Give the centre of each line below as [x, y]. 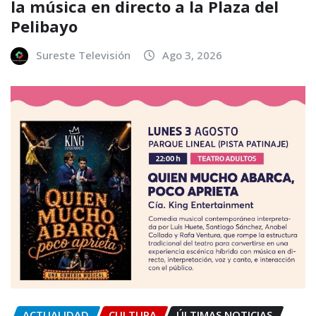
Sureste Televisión [83, 55]
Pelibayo [44, 26]
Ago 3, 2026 [192, 55]
